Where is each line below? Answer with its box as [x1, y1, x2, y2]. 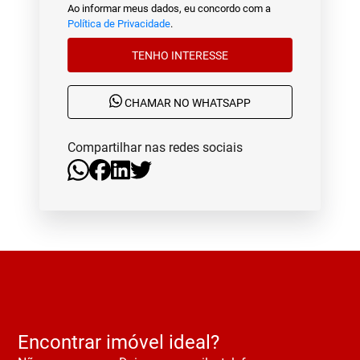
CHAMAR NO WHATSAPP [122, 96, 252, 110]
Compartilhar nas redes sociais [67, 140, 243, 156]
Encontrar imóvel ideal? [18, 330, 220, 354]
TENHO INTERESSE [171, 48, 228, 62]
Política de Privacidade [67, 18, 170, 31]
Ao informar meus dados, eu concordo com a [67, 2, 271, 15]
